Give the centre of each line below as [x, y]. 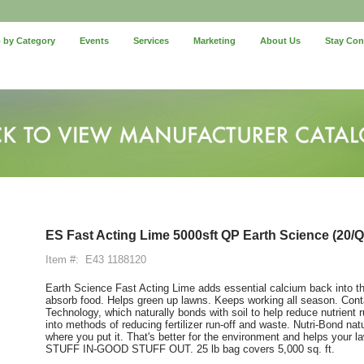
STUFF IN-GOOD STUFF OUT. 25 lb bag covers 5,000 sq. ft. [190, 349]
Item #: [62, 259]
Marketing [215, 41]
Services [152, 41]
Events [95, 41]
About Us [281, 41]
